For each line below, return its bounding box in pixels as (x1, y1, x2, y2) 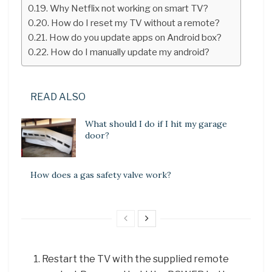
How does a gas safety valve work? (30, 169, 171, 181)
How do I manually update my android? (50, 46, 210, 58)
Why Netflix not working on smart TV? (50, 2, 209, 14)
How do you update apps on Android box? (49, 31, 222, 43)
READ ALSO (30, 90, 86, 103)
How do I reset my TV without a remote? (51, 16, 220, 29)
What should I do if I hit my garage (85, 118, 227, 129)
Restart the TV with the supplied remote (42, 253, 229, 265)
